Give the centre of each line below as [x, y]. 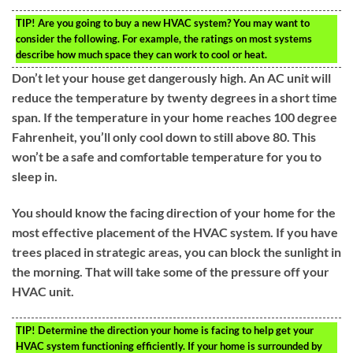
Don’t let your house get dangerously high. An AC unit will [171, 78]
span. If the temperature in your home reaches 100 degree [175, 117]
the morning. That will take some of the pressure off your [171, 272]
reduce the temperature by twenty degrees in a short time [175, 98]
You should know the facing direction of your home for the [174, 213]
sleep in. [35, 176]
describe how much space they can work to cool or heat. [141, 55]
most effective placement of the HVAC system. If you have [175, 232]
